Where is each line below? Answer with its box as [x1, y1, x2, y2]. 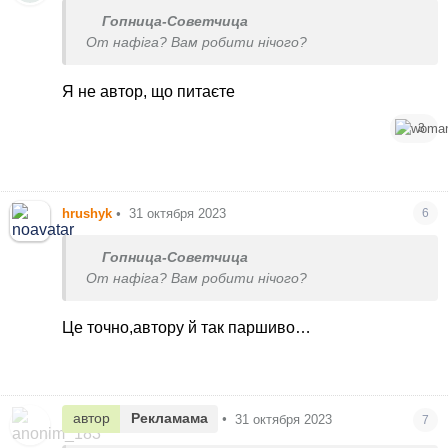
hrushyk [62, 206, 113, 222]
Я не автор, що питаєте [62, 83, 236, 101]
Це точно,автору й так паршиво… [62, 319, 312, 337]
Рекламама [130, 410, 208, 427]
